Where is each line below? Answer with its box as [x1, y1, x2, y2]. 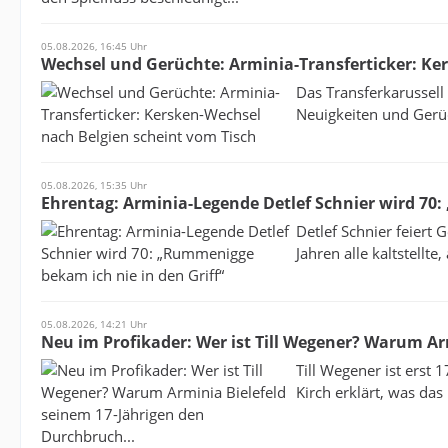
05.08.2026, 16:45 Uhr [41, 39, 147, 53]
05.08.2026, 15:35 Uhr [41, 178, 147, 192]
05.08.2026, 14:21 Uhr [41, 317, 147, 331]
